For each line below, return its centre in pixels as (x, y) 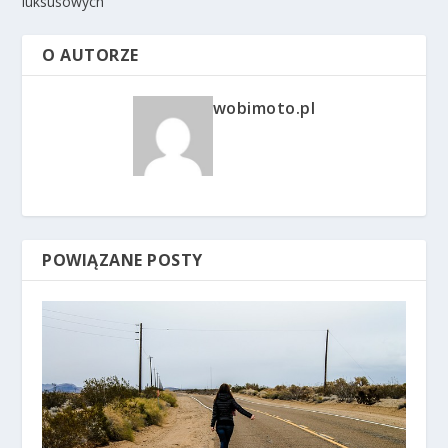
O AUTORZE (90, 54)
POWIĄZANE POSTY (122, 259)
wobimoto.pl (264, 107)
